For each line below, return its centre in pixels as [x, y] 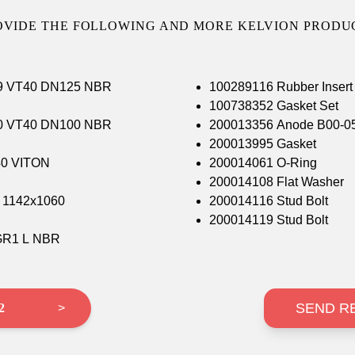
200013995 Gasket [263, 144]
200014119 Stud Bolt [269, 220]
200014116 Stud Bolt [269, 201]
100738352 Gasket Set [274, 106]
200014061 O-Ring [263, 163]
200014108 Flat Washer [277, 182]
